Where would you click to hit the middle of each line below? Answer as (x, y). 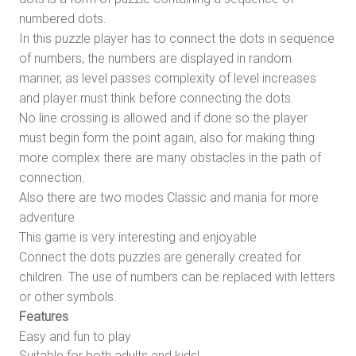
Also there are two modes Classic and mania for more (169, 197)
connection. (52, 178)
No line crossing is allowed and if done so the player (163, 118)
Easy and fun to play (75, 337)
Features (44, 317)
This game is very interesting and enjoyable (138, 237)
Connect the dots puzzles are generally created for (160, 257)
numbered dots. (63, 19)
